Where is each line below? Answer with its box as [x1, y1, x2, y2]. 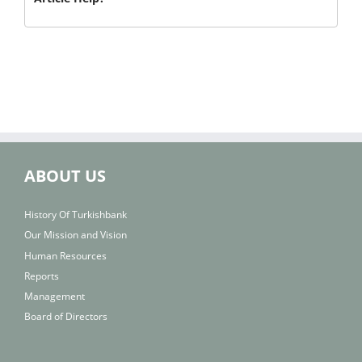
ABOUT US [24, 164, 106, 187]
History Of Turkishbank [24, 208, 127, 222]
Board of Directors [24, 309, 107, 323]
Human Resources [24, 248, 107, 263]
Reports [24, 268, 59, 283]
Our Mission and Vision [24, 228, 127, 242]
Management [24, 288, 85, 303]
